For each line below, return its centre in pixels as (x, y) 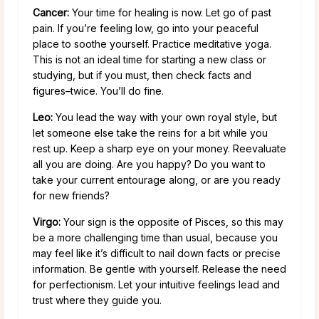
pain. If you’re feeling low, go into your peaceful (146, 28)
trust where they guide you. (97, 300)
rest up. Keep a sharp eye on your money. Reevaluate (159, 148)
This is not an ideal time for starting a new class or (150, 59)
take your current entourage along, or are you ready (157, 179)
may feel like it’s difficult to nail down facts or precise (157, 253)
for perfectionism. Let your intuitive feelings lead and (156, 284)
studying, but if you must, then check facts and (142, 75)
